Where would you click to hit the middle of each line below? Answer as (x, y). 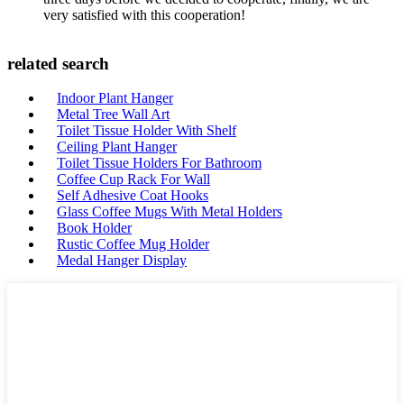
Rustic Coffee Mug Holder (133, 244)
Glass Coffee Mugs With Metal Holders (170, 212)
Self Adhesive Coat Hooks (133, 196)
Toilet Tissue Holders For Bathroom (159, 163)
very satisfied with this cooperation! (144, 14)
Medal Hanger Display (122, 261)
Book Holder (94, 228)
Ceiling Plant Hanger (117, 147)
